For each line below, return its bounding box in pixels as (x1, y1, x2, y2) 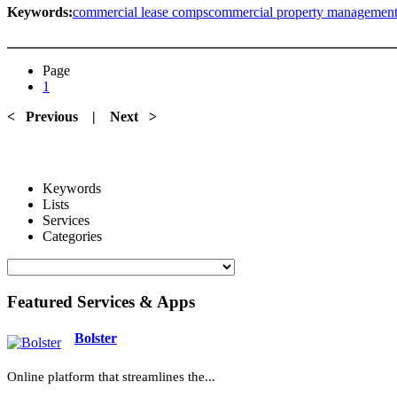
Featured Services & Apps (7, 292, 195, 311)
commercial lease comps (73, 4, 208, 19)
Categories (43, 228, 102, 244)
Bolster (74, 330, 117, 346)
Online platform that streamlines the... (7, 370, 215, 385)
